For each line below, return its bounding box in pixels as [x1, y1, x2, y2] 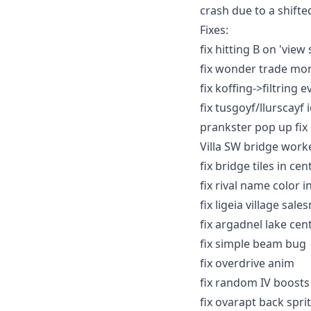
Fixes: [200, 22, 228, 37]
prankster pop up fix [200, 119, 308, 135]
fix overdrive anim [200, 255, 294, 271]
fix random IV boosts [200, 274, 310, 290]
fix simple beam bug [200, 235, 306, 251]
